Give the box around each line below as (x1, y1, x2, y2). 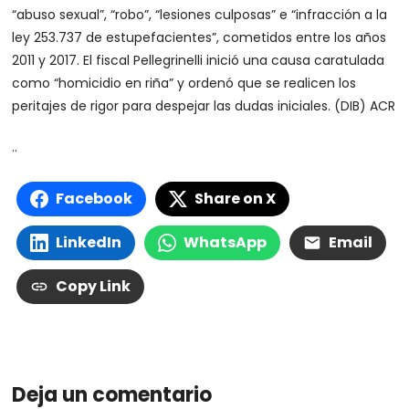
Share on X (194, 188, 277, 209)
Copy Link (56, 276, 131, 297)
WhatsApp (184, 232, 267, 253)
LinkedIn (56, 232, 122, 253)
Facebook (56, 188, 133, 209)
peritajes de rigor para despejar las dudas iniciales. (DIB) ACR (12, 97, 396, 115)
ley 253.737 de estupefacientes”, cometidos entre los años (12, 28, 387, 47)
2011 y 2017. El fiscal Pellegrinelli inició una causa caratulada (12, 51, 385, 69)
